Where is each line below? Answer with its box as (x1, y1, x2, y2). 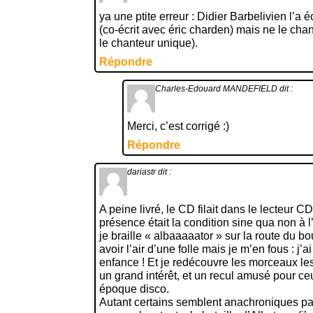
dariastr (127, 167, 156, 177)
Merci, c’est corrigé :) (127, 120, 229, 132)
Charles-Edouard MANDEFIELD (155, 84, 277, 94)
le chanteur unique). (99, 37, 198, 49)
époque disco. (99, 283, 169, 295)
